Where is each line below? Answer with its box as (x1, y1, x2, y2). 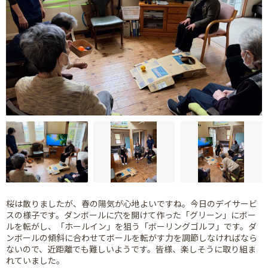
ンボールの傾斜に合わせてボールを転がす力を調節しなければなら (6, 232, 257, 244)
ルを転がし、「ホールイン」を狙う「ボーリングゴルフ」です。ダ (6, 220, 257, 233)
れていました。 (6, 254, 65, 267)
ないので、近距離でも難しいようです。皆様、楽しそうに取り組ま (6, 243, 256, 255)
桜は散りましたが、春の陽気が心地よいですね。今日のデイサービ (6, 197, 257, 210)
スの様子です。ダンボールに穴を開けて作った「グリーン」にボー (6, 209, 256, 221)
